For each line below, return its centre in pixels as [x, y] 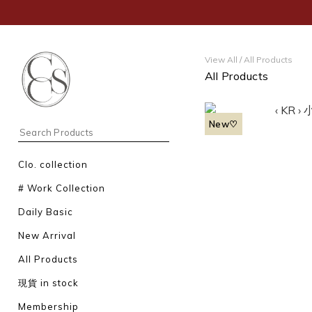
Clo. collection [53, 164]
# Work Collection [62, 188]
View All [221, 60]
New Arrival [47, 235]
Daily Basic [46, 212]
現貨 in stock [48, 283]
